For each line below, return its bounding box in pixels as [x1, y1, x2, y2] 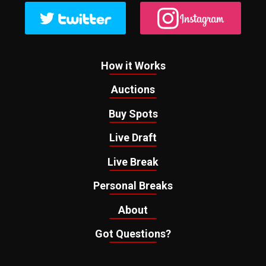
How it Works [100, 59, 166, 72]
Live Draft [109, 131, 157, 144]
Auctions [111, 83, 155, 96]
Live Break [107, 155, 159, 168]
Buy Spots [108, 107, 158, 120]
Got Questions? [95, 227, 171, 240]
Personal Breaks [93, 179, 173, 192]
